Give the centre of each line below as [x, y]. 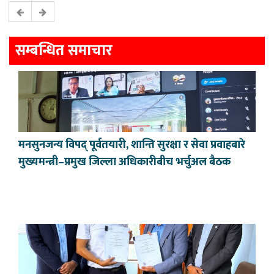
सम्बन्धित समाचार [64, 51]
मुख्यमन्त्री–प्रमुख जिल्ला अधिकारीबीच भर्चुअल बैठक [124, 162]
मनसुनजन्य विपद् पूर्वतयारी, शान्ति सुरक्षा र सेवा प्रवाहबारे [132, 145]
